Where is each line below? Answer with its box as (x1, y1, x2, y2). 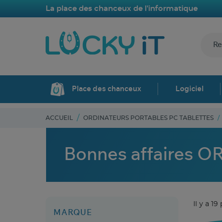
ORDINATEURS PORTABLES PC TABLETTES (83, 114, 214, 121)
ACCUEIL (46, 114, 73, 121)
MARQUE (54, 208, 92, 217)
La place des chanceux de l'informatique (46, 4, 198, 12)
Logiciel (175, 85, 204, 93)
